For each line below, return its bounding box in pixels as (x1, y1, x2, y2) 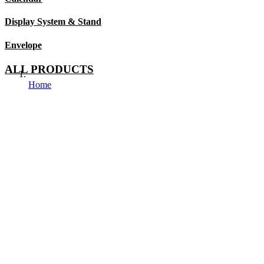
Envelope (5, 39, 42, 50)
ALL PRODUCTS (5, 62, 94, 75)
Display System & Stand (5, 16, 101, 27)
